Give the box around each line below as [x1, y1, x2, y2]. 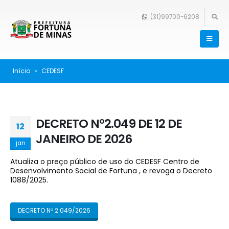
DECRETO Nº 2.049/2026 [18, 207, 90, 215]
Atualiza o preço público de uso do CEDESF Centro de [10, 156, 199, 167]
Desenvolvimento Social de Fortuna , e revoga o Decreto [10, 166, 212, 176]
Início [13, 66, 30, 75]
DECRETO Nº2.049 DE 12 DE [36, 115, 182, 132]
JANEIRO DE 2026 [36, 130, 132, 147]
